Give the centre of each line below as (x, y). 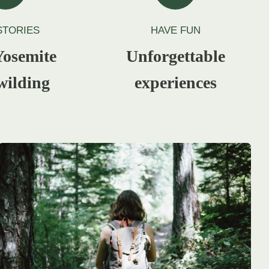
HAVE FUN (175, 30)
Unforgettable (175, 56)
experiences (175, 82)
